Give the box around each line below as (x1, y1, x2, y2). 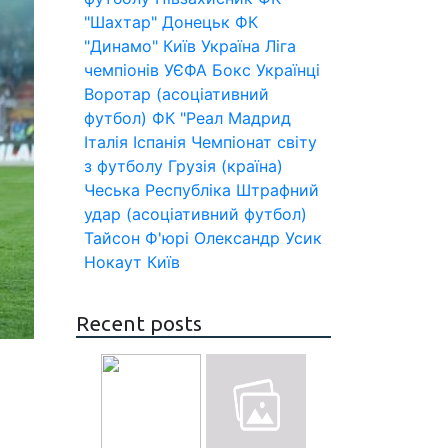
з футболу (84, 156, 163, 176)
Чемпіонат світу (191, 132, 317, 152)
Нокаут (84, 252, 142, 272)
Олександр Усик (194, 228, 322, 248)
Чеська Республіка (84, 180, 231, 200)
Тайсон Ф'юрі (84, 228, 189, 248)
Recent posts (76, 312, 202, 335)
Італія (84, 132, 128, 152)
